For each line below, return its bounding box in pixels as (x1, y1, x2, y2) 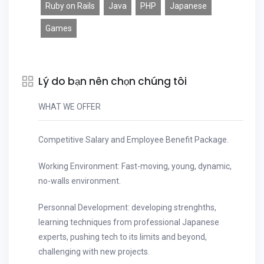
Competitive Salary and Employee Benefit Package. (38, 135, 229, 144)
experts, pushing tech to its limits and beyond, (38, 232, 207, 242)
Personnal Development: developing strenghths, (38, 203, 216, 212)
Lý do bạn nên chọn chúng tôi (38, 74, 187, 88)
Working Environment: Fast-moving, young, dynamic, (38, 161, 232, 171)
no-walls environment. (38, 176, 121, 186)
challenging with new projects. (38, 247, 150, 256)
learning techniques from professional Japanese (38, 217, 219, 227)
